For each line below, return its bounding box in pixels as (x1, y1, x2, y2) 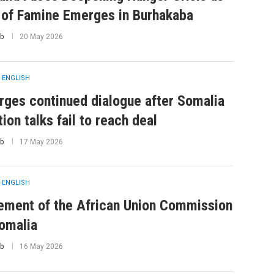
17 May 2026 (19, 137, 63, 146)
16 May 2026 (19, 242, 63, 251)
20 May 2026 (19, 32, 63, 42)
